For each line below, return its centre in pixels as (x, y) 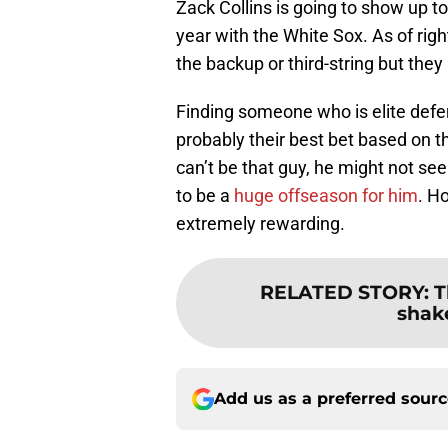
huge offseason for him (326, 196)
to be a (205, 196)
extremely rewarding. (260, 224)
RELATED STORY (341, 292)
